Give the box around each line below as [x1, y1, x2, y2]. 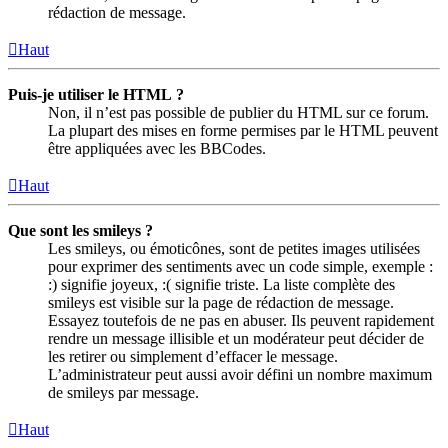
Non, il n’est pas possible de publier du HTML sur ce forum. [48, 103, 429, 121]
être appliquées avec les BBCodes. [48, 139, 266, 157]
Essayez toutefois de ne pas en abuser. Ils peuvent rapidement [48, 311, 434, 329]
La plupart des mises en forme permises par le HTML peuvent [48, 121, 438, 139]
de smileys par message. [48, 383, 199, 401]
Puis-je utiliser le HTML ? [8, 85, 184, 103]
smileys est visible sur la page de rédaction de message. [48, 293, 394, 311]
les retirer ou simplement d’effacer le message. [48, 347, 338, 365]
